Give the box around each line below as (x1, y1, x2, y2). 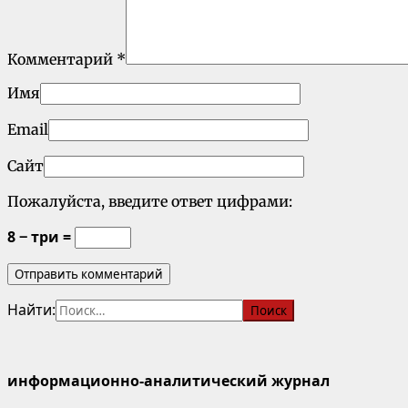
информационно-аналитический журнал (7, 370, 330, 391)
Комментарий (7, 49, 117, 68)
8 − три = (7, 226, 75, 247)
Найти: (7, 299, 56, 320)
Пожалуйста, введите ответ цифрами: (7, 191, 292, 210)
